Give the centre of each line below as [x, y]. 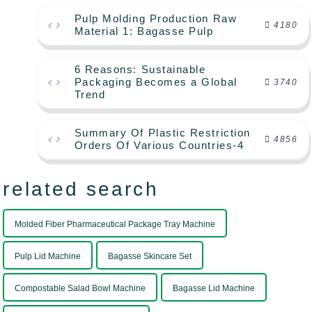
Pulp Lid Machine [48, 257]
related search [81, 189]
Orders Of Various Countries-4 [159, 146]
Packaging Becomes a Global [156, 82]
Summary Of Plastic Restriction [162, 133]
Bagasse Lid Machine [214, 289]
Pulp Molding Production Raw [156, 19]
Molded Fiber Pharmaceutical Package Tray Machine [115, 225]
